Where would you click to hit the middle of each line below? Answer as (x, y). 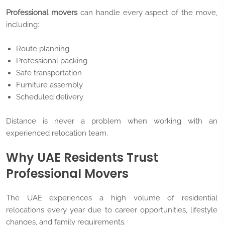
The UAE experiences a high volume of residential (112, 198)
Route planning (43, 49)
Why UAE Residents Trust (82, 158)
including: (23, 25)
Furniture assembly (49, 85)
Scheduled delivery (50, 97)
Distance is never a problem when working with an (112, 121)
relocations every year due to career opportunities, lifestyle (112, 210)
